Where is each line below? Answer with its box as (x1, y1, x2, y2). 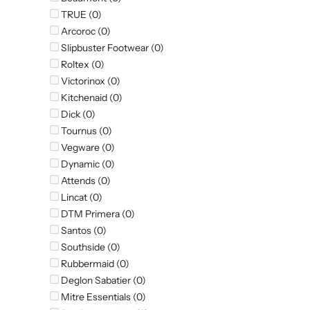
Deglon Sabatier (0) (59, 274, 146, 287)
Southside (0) (59, 241, 120, 254)
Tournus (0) (59, 125, 112, 138)
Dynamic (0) (59, 158, 115, 171)
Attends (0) (59, 174, 111, 188)
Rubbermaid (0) (59, 257, 129, 271)
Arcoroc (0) (59, 25, 111, 38)
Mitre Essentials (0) (59, 291, 146, 304)
